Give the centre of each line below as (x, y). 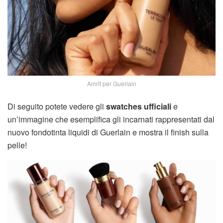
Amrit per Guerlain (111, 84)
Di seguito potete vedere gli (57, 107)
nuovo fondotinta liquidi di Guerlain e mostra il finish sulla (108, 132)
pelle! (17, 145)
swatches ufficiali (139, 107)
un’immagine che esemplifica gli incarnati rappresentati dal (111, 119)
